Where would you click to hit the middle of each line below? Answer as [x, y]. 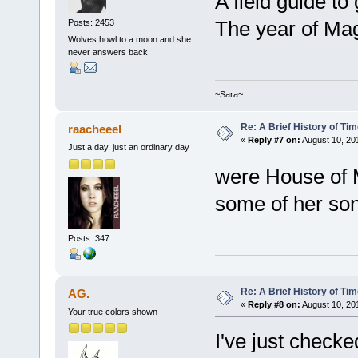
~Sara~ [229, 95]
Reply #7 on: [274, 140]
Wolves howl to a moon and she [129, 39]
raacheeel [95, 129]
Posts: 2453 [91, 22]
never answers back [107, 52]
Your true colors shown [112, 311]
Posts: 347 [88, 239]
